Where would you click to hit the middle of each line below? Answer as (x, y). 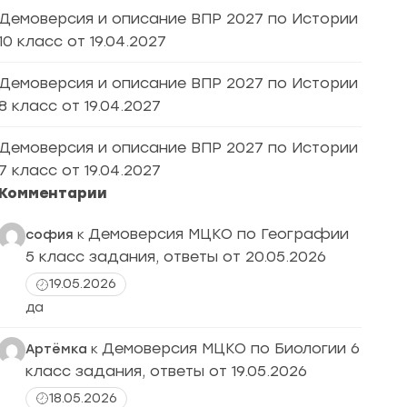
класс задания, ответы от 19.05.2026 (169, 371)
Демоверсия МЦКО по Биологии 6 (231, 348)
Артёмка (56, 349)
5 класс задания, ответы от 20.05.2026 (178, 257)
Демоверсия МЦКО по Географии (218, 234)
